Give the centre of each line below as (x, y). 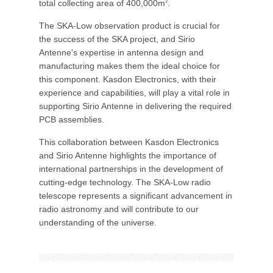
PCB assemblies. (72, 119)
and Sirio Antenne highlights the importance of (128, 155)
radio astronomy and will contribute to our (119, 209)
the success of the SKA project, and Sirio (117, 39)
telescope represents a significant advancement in (136, 195)
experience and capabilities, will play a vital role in (134, 92)
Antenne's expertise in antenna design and (121, 52)
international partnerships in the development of (131, 168)
